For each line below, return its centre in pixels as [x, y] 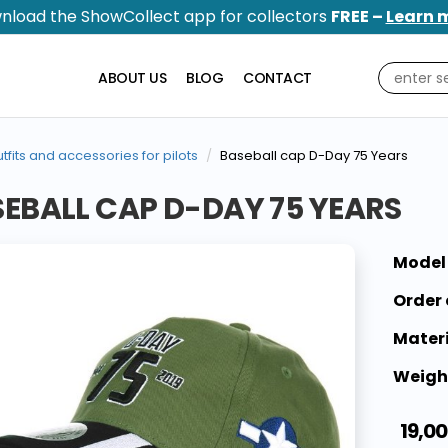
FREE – [358, 16]
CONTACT [277, 78]
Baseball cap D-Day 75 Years [313, 156]
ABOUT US [132, 78]
